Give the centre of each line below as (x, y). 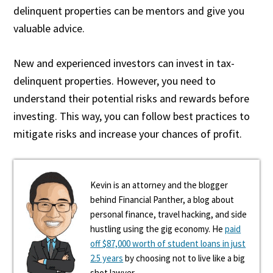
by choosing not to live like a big (184, 258)
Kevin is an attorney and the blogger (159, 185)
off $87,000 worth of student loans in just (168, 243)
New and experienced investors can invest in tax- (124, 63)
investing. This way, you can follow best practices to (132, 116)
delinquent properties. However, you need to (115, 81)
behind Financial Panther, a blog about (162, 200)
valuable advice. (49, 28)
